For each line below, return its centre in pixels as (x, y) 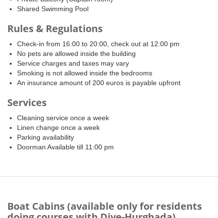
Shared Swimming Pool (53, 9)
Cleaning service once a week (63, 118)
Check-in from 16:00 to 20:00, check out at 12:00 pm (98, 44)
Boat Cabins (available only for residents (105, 206)
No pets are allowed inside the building (76, 54)
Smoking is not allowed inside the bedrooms (85, 73)
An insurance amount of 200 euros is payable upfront (99, 83)
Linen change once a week (60, 128)
